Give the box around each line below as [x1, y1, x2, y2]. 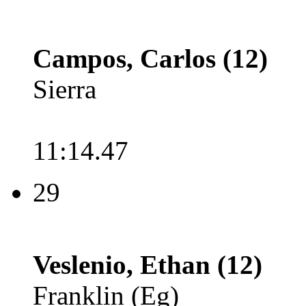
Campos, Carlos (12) [33, 44, 268, 73]
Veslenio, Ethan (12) [33, 250, 262, 279]
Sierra [33, 74, 96, 104]
